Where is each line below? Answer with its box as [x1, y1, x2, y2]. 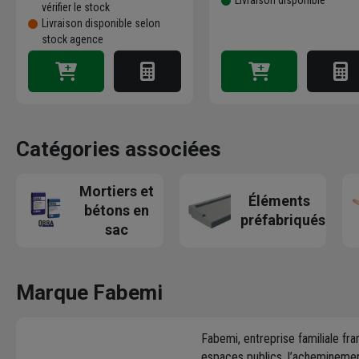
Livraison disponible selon [42, 17, 160, 30]
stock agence [42, 33, 103, 46]
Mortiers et [79, 183, 154, 200]
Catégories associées [16, 137, 221, 162]
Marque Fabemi [16, 280, 163, 305]
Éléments [248, 192, 311, 210]
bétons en [83, 202, 149, 220]
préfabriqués [240, 212, 326, 229]
